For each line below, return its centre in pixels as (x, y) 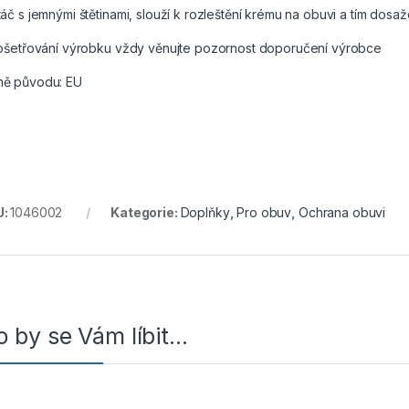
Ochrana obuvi (342, 213)
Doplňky (205, 213)
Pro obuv (264, 213)
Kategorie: (146, 213)
